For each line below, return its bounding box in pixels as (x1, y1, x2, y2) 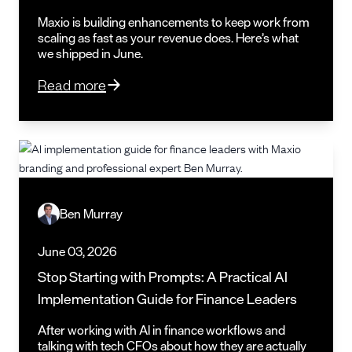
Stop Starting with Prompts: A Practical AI (38, 264, 288, 288)
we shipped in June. (38, 42, 143, 64)
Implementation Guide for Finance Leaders (38, 286, 297, 310)
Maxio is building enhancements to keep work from (38, 11, 310, 32)
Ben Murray (60, 203, 123, 224)
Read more (38, 75, 106, 93)
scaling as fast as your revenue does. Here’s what (38, 27, 299, 48)
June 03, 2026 (38, 240, 117, 262)
